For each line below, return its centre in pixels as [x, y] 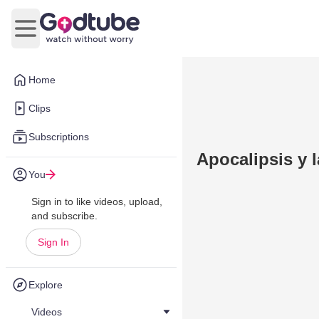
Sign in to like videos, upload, [97, 202]
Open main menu [68, 36]
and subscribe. [64, 216]
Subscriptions [59, 137]
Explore [46, 285]
